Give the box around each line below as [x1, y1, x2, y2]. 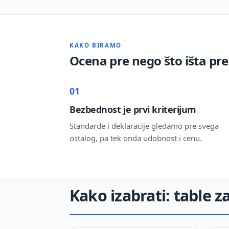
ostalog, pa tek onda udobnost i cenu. [70, 132, 202, 143]
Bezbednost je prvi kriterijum [70, 103, 197, 116]
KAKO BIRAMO [70, 41, 122, 49]
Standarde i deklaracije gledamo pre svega [70, 120, 219, 131]
